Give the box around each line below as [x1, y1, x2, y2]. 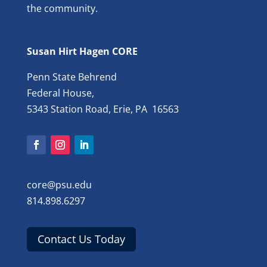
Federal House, [26, 86, 94, 100]
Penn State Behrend [26, 70, 117, 83]
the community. [26, 1, 98, 15]
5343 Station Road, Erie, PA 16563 [26, 102, 179, 116]
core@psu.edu [26, 178, 92, 191]
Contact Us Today [37, 232, 125, 247]
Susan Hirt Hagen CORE [26, 44, 138, 58]
